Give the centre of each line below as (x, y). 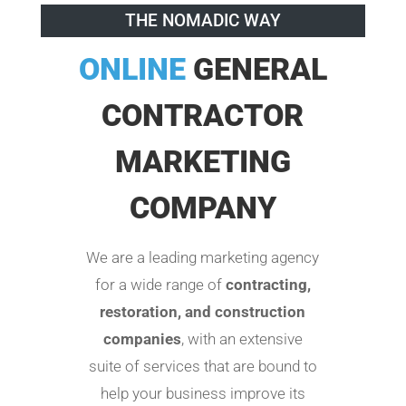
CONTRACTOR (203, 116)
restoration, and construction (203, 312)
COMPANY (203, 208)
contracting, (268, 285)
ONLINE (132, 69)
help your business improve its (203, 394)
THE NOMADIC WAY (203, 21)
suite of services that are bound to (203, 367)
